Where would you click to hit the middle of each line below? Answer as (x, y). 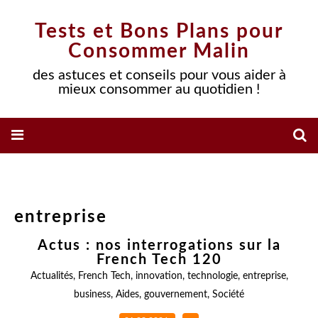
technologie (212, 276)
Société (228, 295)
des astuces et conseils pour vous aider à (159, 75)
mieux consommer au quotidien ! (159, 89)
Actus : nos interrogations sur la (159, 246)
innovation (159, 276)
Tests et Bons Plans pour (159, 31)
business (92, 295)
